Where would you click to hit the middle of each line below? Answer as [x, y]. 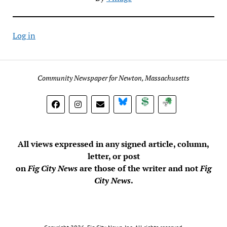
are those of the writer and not [140, 168]
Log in [24, 35]
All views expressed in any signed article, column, [113, 144]
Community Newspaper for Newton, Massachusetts [113, 78]
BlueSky [141, 103]
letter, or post [113, 156]
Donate [162, 103]
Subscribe [189, 103]
